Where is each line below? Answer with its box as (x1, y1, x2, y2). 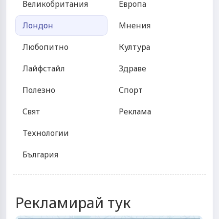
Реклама (119, 106, 151, 117)
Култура (119, 42, 150, 53)
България (22, 149, 58, 160)
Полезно (22, 85, 55, 96)
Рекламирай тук (15, 193, 131, 213)
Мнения (119, 20, 151, 31)
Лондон (22, 20, 53, 31)
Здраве (119, 63, 146, 74)
